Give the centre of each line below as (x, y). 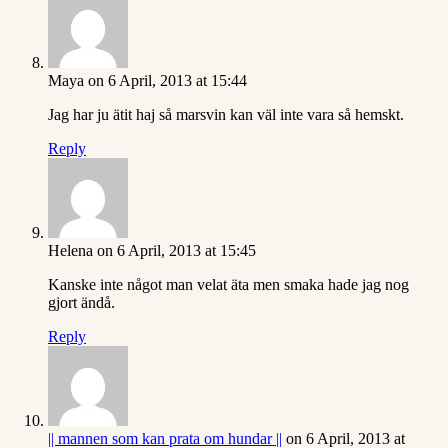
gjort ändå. (81, 303)
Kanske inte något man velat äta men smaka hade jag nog (228, 285)
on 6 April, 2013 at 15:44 (167, 81)
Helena (70, 251)
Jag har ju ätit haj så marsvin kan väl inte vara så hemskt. (226, 115)
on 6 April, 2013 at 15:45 (176, 251)
